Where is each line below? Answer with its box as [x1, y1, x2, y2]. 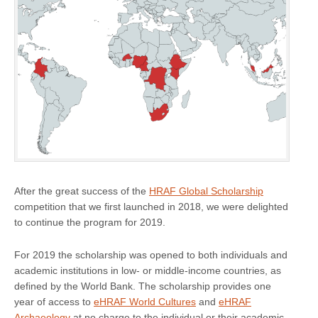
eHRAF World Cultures [94, 296, 196, 308]
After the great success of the [14, 185, 149, 197]
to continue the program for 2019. [14, 216, 165, 229]
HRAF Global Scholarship [149, 185, 263, 197]
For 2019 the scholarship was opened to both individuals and [14, 249, 287, 261]
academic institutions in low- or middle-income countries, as [14, 265, 281, 277]
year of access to [14, 296, 94, 308]
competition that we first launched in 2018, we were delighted [14, 201, 288, 213]
